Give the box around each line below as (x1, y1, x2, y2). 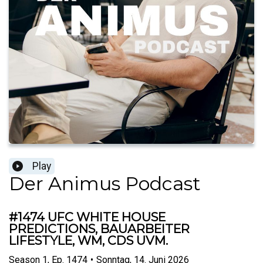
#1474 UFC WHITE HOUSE (9, 210, 166, 225)
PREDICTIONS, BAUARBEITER (9, 221, 190, 237)
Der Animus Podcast (9, 172, 201, 195)
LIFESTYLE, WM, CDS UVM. (9, 233, 168, 248)
